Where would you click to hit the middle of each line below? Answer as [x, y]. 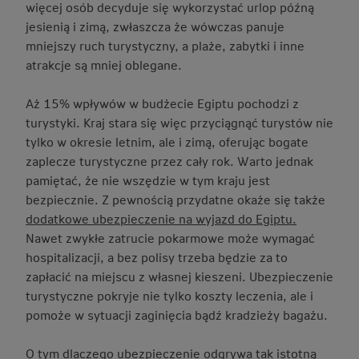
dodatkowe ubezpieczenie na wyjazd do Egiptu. [161, 219]
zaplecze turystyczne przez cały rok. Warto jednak [169, 161]
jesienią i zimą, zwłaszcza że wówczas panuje [155, 26]
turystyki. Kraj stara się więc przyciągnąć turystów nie [179, 123]
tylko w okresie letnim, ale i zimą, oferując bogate [167, 142]
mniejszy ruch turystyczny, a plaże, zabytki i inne [165, 46]
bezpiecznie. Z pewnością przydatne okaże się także [175, 200]
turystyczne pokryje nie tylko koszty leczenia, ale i [169, 296]
